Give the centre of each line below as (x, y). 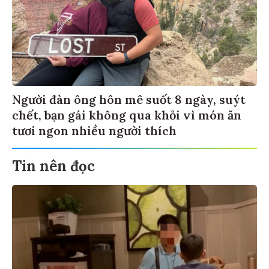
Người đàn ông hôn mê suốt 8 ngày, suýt (129, 98)
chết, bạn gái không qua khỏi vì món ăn (127, 113)
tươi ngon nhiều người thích (94, 129)
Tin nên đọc (53, 165)
